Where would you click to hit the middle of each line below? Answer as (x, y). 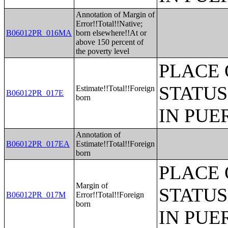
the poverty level (103, 51)
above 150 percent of (110, 42)
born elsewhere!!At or (111, 33)
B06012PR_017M (36, 195)
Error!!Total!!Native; (109, 24)
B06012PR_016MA (39, 33)
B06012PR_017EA (38, 144)
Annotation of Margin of (116, 15)
